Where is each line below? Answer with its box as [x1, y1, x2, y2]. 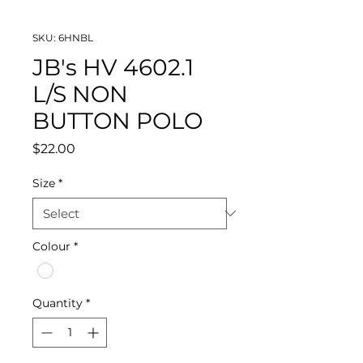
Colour [32, 238, 70, 254]
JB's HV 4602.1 [32, 53, 194, 81]
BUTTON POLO [32, 106, 203, 135]
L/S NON [32, 79, 128, 108]
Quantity [32, 295, 83, 310]
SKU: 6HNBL [32, 31, 93, 44]
